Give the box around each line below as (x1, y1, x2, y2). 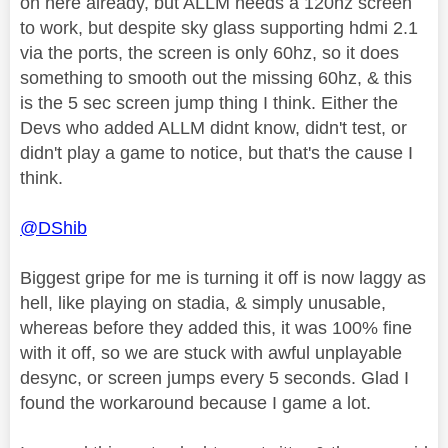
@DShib (20, 217, 87, 238)
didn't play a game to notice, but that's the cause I (20, 142, 413, 163)
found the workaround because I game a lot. (20, 392, 371, 413)
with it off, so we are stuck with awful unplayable (20, 342, 402, 363)
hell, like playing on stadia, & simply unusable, (20, 292, 386, 313)
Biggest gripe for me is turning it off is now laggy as (20, 267, 426, 288)
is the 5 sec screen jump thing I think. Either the (20, 92, 398, 113)
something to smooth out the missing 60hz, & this (20, 67, 412, 88)
